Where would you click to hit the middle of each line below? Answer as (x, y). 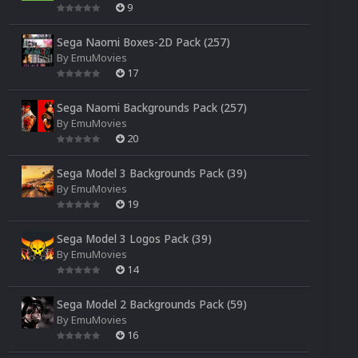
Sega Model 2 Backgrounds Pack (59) (152, 304)
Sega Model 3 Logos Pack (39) (134, 238)
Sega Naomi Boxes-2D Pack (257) (143, 42)
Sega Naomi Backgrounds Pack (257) (152, 107)
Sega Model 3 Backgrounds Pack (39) (152, 173)
